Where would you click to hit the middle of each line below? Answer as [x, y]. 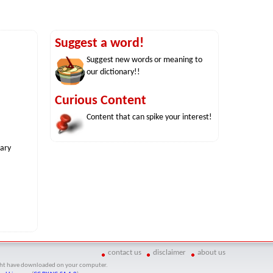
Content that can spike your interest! [149, 118]
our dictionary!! [113, 73]
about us [211, 253]
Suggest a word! [99, 44]
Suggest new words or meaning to [144, 60]
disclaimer [169, 253]
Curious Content [101, 101]
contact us [124, 253]
